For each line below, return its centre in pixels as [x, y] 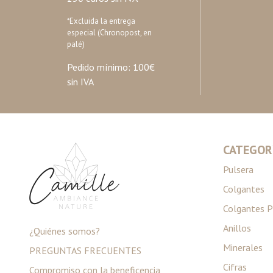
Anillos [237, 228]
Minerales [243, 247]
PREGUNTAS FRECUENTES [85, 250]
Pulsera [238, 169]
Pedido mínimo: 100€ [111, 67]
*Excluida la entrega [101, 21]
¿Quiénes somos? [65, 231]
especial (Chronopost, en [109, 33]
